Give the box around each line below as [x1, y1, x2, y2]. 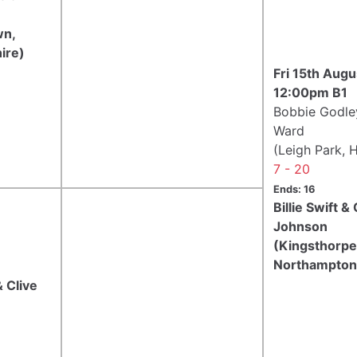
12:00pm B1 [273, 84, 347, 100]
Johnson [273, 218, 328, 234]
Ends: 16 [273, 182, 315, 195]
